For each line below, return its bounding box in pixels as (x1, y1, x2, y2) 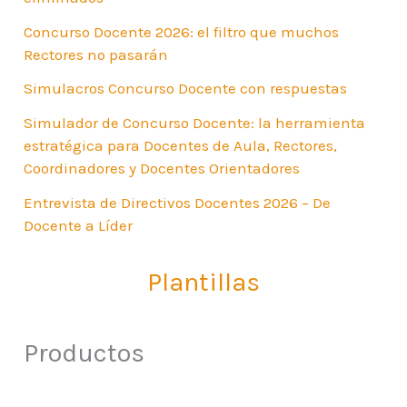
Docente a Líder (24, 215, 134, 234)
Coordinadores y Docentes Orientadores (24, 159, 301, 178)
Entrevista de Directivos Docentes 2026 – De (24, 193, 332, 212)
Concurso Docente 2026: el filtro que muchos (24, 22, 340, 41)
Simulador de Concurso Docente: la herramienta (24, 114, 366, 133)
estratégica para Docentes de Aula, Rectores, (24, 136, 338, 155)
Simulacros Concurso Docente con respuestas (24, 79, 348, 98)
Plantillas (147, 266, 260, 298)
